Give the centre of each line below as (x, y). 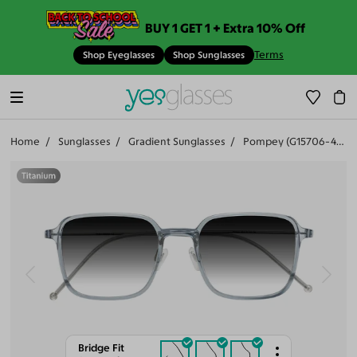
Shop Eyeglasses (118, 55)
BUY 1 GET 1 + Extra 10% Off (226, 27)
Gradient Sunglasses (177, 142)
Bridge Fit (101, 348)
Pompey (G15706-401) (290, 142)
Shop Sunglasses (209, 55)
